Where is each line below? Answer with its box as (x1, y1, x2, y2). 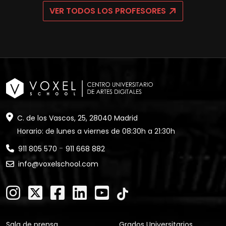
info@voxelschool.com (18, 159, 99, 169)
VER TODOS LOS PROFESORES (49, 5, 166, 17)
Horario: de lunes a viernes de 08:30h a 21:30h (17, 126, 175, 136)
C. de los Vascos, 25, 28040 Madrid (17, 112, 138, 123)
